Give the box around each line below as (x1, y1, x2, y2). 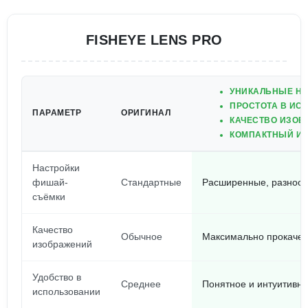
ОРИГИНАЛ (121, 108, 170, 118)
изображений (32, 239, 92, 250)
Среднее (121, 278, 161, 289)
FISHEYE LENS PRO (85, 32, 223, 47)
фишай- (32, 177, 68, 188)
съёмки (32, 191, 65, 202)
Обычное (121, 231, 162, 242)
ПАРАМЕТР (32, 108, 81, 118)
